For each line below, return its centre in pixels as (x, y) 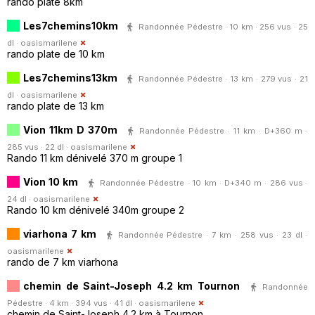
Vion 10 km (51, 181)
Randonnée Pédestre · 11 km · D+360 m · (224, 130)
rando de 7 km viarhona (63, 262)
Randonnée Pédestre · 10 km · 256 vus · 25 (224, 26)
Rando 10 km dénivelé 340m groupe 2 (96, 210)
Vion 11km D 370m (70, 129)
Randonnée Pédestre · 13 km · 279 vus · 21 (223, 78)
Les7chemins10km (71, 25)
